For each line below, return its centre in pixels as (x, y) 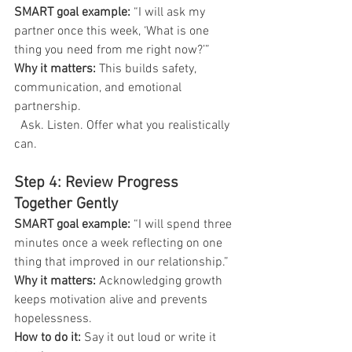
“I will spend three (183, 224)
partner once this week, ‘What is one (113, 31)
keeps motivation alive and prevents (112, 300)
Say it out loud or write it (150, 337)
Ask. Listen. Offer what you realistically (125, 125)
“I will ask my (169, 12)
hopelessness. (53, 319)
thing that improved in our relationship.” (121, 262)
